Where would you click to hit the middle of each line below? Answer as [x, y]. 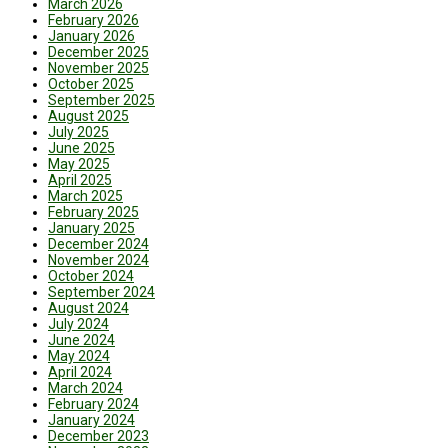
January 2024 [91, 420]
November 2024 [98, 260]
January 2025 [91, 228]
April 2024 [80, 372]
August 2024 [88, 308]
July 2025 [78, 132]
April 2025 [80, 180]
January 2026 [91, 36]
